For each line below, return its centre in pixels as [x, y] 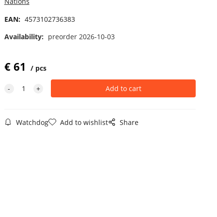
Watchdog [32, 122]
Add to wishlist [84, 122]
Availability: [25, 36]
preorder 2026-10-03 [81, 36]
